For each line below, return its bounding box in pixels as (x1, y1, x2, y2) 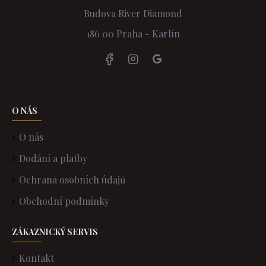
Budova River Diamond (83, 7, 182, 20)
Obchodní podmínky (19, 195, 109, 207)
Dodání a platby (19, 152, 87, 164)
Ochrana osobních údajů (19, 173, 125, 186)
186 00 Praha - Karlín (85, 27, 180, 40)
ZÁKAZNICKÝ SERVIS (12, 226, 98, 237)
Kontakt (19, 252, 54, 264)
